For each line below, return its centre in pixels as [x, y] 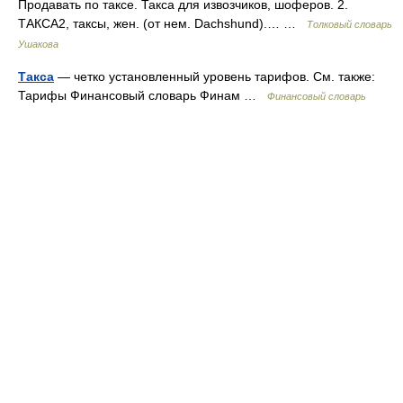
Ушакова [38, 44]
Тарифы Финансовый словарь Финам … [143, 95]
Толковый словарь [349, 24]
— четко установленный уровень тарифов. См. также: [215, 76]
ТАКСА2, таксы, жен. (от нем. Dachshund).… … [162, 23]
